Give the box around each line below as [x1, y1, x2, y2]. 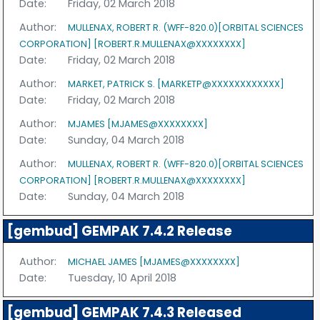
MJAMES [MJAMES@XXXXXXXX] [68, 118, 209, 131]
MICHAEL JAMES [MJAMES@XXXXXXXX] [68, 255, 241, 268]
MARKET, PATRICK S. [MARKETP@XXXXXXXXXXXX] [68, 78, 285, 91]
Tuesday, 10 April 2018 [68, 270, 177, 285]
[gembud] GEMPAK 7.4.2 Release [6, 222, 232, 241]
